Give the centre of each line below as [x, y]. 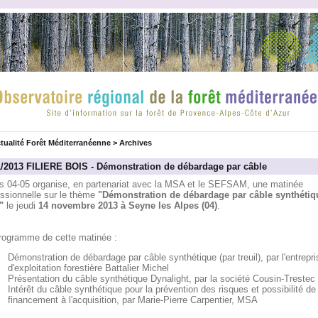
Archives [135, 143]
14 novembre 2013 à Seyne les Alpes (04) [127, 205]
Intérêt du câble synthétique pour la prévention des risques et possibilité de [161, 290]
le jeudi [21, 205]
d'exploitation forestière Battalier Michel [88, 268]
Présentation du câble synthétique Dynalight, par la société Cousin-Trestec [161, 279]
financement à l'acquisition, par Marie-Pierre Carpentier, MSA [132, 300]
